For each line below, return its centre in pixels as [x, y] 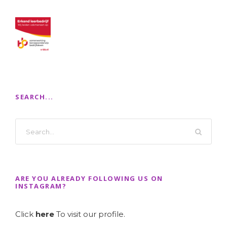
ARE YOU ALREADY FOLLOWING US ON [89, 179]
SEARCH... [34, 97]
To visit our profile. [91, 214]
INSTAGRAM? [41, 186]
